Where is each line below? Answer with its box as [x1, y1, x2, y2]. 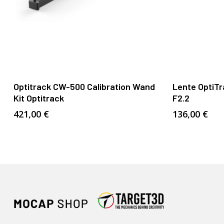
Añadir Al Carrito [64, 77, 115, 86]
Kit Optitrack [13, 92, 64, 103]
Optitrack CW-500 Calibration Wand [13, 80, 155, 92]
